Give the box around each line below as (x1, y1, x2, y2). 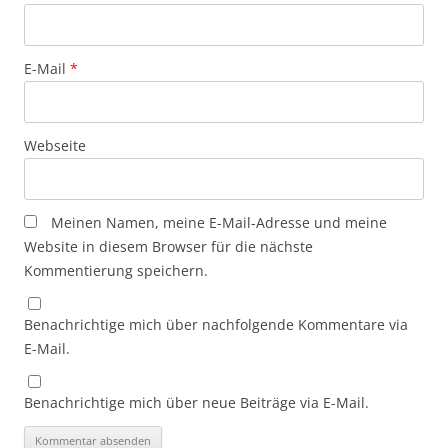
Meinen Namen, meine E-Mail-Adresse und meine (51, 212, 387, 232)
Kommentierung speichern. (24, 260, 208, 280)
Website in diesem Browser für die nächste (24, 236, 313, 256)
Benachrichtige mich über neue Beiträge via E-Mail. (24, 392, 369, 412)
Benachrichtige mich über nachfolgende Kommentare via (24, 314, 408, 334)
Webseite (24, 135, 86, 155)
